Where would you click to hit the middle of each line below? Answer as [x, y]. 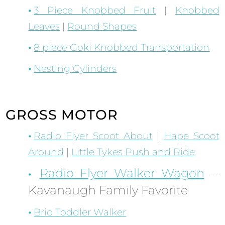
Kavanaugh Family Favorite [108, 190]
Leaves [44, 27]
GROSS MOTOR [62, 115]
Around [46, 152]
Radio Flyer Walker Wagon [122, 173]
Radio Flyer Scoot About [93, 136]
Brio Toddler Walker [80, 212]
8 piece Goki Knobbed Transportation [122, 48]
